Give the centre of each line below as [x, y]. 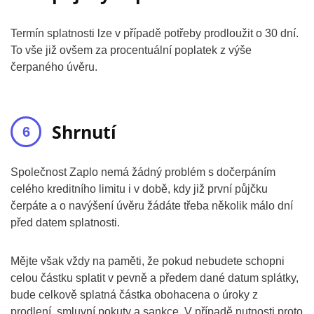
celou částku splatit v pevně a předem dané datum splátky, [155, 278]
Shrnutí [84, 132]
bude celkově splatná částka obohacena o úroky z [134, 295]
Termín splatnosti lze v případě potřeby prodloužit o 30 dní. [155, 33]
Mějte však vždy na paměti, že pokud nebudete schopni [148, 261]
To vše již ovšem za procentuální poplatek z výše [131, 50]
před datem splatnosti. [65, 223]
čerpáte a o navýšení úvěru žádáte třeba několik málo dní [152, 206]
